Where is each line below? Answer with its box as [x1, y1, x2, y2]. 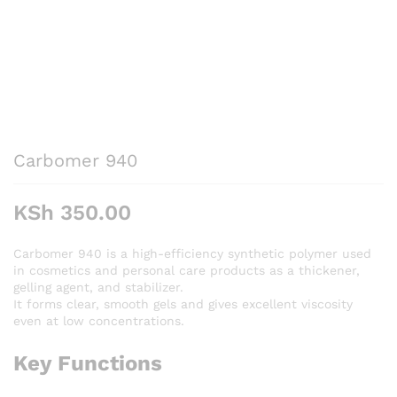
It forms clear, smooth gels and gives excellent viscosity [13, 297, 353, 312]
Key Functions [13, 351, 162, 377]
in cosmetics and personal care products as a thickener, [13, 263, 360, 278]
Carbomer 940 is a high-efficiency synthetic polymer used [13, 246, 371, 261]
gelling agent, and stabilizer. [13, 280, 183, 295]
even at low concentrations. [13, 314, 184, 329]
